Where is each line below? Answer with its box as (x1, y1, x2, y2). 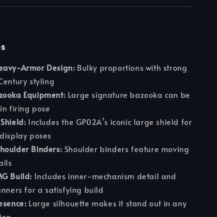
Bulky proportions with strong (75, 62, 187, 73)
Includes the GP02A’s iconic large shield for (26, 116, 192, 127)
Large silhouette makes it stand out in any (26, 198, 187, 209)
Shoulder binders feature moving (62, 143, 189, 155)
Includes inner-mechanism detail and (32, 170, 176, 182)
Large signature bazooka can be (65, 89, 190, 100)
